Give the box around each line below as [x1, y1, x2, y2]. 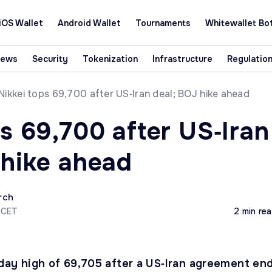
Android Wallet [57, 17, 121, 29]
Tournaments [135, 17, 191, 29]
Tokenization [82, 53, 138, 64]
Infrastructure [152, 53, 212, 64]
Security [32, 53, 68, 64]
